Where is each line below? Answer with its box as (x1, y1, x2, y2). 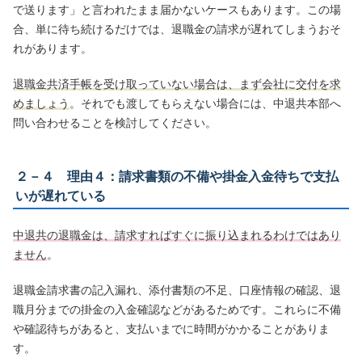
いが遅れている (15, 189, 107, 204)
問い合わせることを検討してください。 (13, 116, 217, 130)
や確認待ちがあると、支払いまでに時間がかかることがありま (13, 322, 330, 336)
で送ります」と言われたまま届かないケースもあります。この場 (13, 3, 342, 17)
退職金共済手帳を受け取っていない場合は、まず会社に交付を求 (13, 78, 342, 91)
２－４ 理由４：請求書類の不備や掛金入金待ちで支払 (15, 170, 339, 184)
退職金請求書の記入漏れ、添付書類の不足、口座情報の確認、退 (13, 284, 342, 297)
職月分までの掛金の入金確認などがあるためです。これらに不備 (13, 303, 342, 317)
